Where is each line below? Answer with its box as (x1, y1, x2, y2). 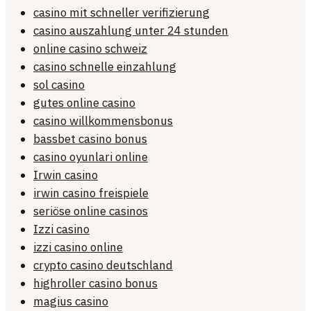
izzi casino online (33, 239, 123, 255)
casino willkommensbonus (33, 113, 173, 129)
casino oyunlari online (33, 149, 148, 165)
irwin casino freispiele (33, 185, 149, 201)
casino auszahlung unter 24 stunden (33, 23, 228, 39)
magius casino (33, 294, 108, 310)
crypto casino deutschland (33, 258, 173, 274)
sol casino (33, 77, 85, 93)
